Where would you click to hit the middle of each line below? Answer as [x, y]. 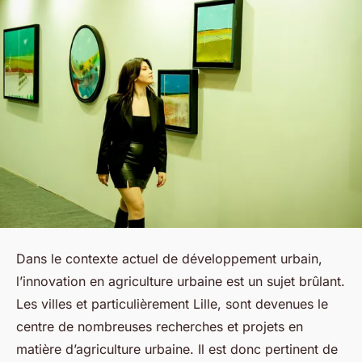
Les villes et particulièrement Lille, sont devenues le [172, 303]
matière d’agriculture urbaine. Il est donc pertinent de [177, 349]
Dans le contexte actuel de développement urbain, [169, 258]
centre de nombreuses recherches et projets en [160, 326]
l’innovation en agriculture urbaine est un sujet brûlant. [181, 281]
